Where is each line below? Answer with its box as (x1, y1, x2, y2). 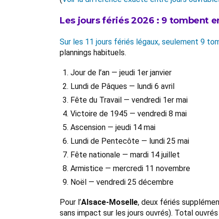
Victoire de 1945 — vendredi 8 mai (70, 109, 187, 118)
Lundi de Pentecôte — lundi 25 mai (70, 136, 189, 146)
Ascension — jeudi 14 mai (70, 123, 155, 132)
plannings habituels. (60, 48, 126, 57)
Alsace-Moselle (81, 197, 138, 207)
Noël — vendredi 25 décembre (70, 177, 174, 187)
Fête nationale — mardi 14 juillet (70, 150, 180, 159)
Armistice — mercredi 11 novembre (70, 164, 190, 173)
